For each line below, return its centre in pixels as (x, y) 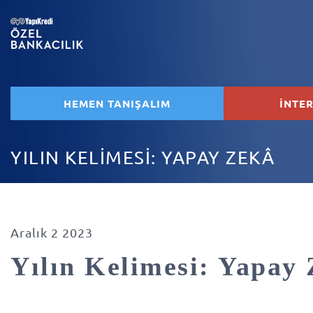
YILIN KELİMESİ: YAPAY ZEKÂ (143, 158)
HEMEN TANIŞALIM (117, 103)
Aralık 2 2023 (52, 232)
